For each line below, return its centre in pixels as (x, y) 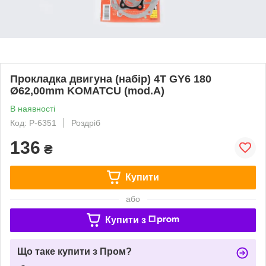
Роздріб (86, 123)
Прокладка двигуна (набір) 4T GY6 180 (111, 79)
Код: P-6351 (33, 123)
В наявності (33, 108)
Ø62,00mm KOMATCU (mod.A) (87, 91)
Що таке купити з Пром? (75, 251)
